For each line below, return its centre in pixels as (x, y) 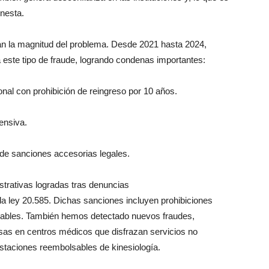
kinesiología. (135, 247)
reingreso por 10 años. (132, 91)
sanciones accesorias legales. (69, 153)
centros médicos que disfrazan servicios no (111, 231)
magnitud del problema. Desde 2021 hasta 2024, (111, 44)
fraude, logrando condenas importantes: (127, 60)
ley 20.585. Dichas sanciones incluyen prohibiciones (109, 200)
